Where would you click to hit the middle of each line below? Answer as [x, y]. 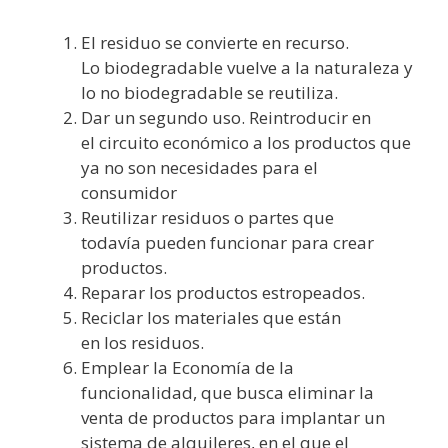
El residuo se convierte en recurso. [215, 43]
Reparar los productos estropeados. [223, 293]
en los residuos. [142, 343]
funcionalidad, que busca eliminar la [227, 393]
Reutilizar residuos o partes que [207, 218]
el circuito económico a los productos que [246, 143]
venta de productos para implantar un [233, 418]
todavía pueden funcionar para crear [227, 243]
